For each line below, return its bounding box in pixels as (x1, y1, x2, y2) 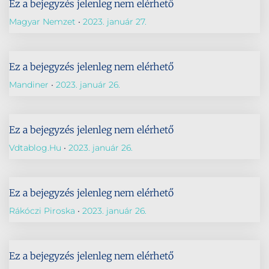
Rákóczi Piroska (9, 205, 77, 216)
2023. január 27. (80, 16, 147, 27)
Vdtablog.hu (9, 142, 64, 153)
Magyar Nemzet (9, 16, 78, 27)
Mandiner (9, 79, 51, 90)
